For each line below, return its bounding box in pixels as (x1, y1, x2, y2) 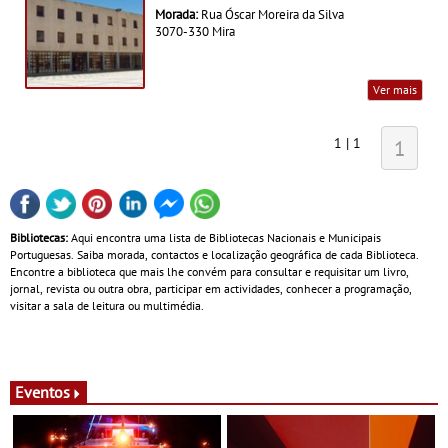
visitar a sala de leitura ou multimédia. (10, 298, 204, 314)
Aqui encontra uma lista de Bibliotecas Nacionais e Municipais (68, 230, 381, 246)
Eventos (15, 382, 70, 403)
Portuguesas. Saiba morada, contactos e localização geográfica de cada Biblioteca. (10, 247, 419, 263)
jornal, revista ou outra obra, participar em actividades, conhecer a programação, (10, 281, 411, 297)
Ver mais (373, 81, 417, 97)
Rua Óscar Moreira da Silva (201, 5, 344, 22)
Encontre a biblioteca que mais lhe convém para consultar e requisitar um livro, (10, 264, 408, 280)
